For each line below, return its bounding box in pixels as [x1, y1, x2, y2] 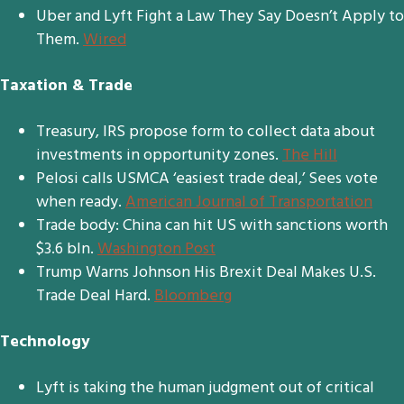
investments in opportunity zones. [36, 142, 282, 169]
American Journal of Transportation [125, 189, 372, 216]
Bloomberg [154, 283, 232, 309]
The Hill [282, 142, 337, 169]
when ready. [36, 189, 125, 216]
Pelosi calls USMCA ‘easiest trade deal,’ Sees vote [36, 166, 378, 192]
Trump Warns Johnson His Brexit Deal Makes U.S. [36, 260, 376, 286]
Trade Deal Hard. [36, 283, 154, 309]
